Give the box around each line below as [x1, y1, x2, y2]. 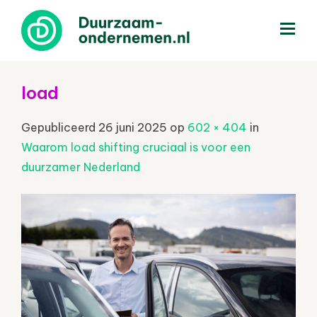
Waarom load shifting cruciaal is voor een [21, 139, 250, 154]
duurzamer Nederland [21, 159, 140, 174]
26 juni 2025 [98, 120, 167, 134]
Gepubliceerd [21, 120, 98, 134]
